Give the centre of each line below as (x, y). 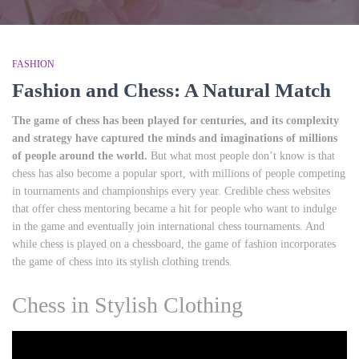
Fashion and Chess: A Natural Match (171, 90)
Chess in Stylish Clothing (127, 305)
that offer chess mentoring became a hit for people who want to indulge (174, 209)
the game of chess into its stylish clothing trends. (122, 262)
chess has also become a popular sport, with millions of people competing (179, 173)
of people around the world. (80, 156)
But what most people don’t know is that (241, 156)
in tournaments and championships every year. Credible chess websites (171, 191)
